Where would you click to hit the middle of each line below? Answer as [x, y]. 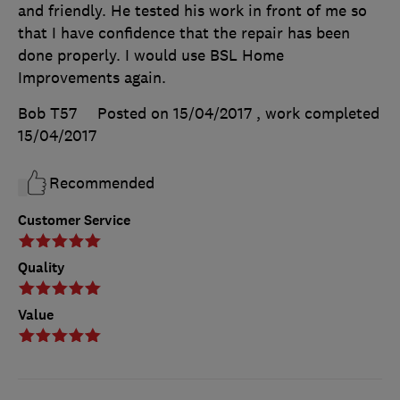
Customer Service [74, 221]
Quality [42, 268]
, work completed [318, 114]
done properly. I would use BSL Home [151, 56]
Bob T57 [47, 114]
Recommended [102, 183]
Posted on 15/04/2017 [175, 114]
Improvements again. [92, 78]
